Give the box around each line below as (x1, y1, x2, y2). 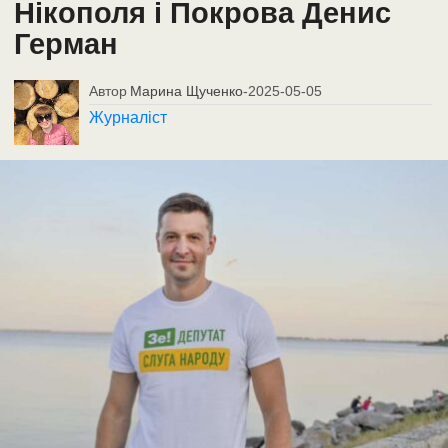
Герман (14, 27, 119, 60)
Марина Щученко (130, 82, 244, 99)
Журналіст (89, 108, 168, 126)
